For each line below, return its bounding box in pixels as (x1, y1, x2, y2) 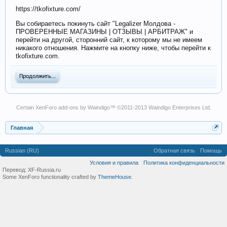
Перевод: (3, 167, 28, 173)
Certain (16, 104, 35, 110)
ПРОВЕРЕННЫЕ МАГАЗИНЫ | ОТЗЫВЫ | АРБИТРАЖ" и (16, 28, 193, 35)
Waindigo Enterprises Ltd (148, 104, 210, 110)
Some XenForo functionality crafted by (3, 174, 98, 180)
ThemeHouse (98, 174, 131, 180)
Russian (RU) (5, 147, 39, 154)
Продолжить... (19, 73, 56, 80)
